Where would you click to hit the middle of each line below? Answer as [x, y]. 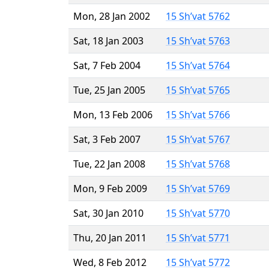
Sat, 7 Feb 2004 [107, 65]
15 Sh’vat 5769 [198, 188]
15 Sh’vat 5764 [198, 65]
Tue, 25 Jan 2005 [109, 90]
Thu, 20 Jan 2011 [110, 237]
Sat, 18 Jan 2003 [108, 41]
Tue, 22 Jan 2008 [109, 164]
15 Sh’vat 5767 [198, 139]
